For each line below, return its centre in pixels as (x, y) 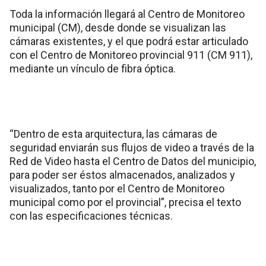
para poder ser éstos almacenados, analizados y (122, 175)
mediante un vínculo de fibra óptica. (93, 68)
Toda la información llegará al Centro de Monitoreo (127, 14)
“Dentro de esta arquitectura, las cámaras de (113, 134)
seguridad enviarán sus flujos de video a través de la (132, 147)
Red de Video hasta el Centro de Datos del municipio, (133, 161)
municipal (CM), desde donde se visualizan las (118, 27)
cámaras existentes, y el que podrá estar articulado (129, 41)
